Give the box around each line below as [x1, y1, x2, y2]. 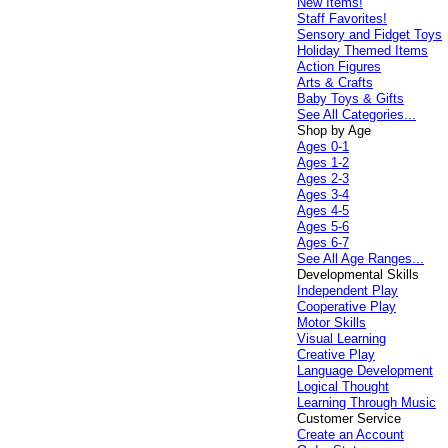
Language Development [297, 363, 434, 378]
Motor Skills [297, 315, 367, 330]
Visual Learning [297, 331, 387, 346]
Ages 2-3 [297, 171, 350, 186]
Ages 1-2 [297, 155, 350, 170]
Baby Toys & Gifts [297, 91, 405, 106]
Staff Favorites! [297, 11, 388, 26]
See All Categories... [297, 107, 417, 122]
